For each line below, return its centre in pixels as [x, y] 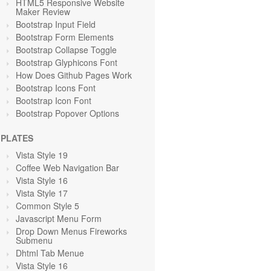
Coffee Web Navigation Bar [67, 168]
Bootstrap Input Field [56, 24]
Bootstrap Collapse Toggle [66, 50]
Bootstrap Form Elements [65, 37]
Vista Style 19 [42, 155]
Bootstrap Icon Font [54, 100]
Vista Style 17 [42, 193]
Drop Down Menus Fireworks [71, 231]
